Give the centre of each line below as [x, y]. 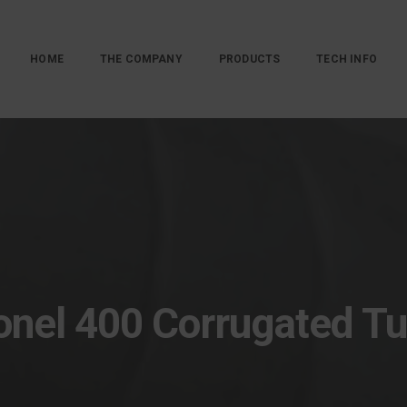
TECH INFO [347, 59]
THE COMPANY [141, 59]
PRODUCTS [249, 59]
